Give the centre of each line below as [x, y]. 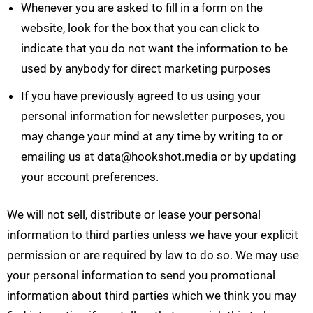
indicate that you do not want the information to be [154, 49]
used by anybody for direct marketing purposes [146, 69]
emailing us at [59, 157]
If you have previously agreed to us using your [141, 96]
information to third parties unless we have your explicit [153, 235]
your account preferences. [90, 177]
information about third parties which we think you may [152, 296]
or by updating [257, 157]
